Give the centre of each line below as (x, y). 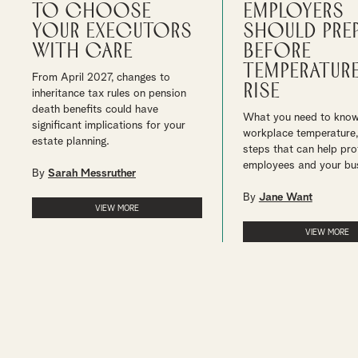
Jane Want (285, 197)
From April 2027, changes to (101, 78)
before (276, 52)
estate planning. (71, 141)
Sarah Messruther (92, 173)
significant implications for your (109, 125)
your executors (112, 32)
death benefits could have (95, 109)
